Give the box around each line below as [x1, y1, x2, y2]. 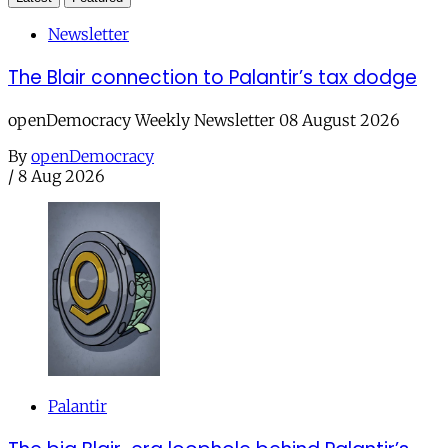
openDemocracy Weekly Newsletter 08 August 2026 [8, 110, 400, 131]
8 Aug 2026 [18, 166, 105, 187]
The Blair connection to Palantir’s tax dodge [8, 63, 417, 91]
